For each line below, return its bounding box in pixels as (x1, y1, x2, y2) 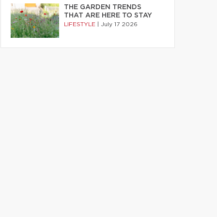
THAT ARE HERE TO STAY (64, 12, 152, 19)
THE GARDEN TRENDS (64, 4, 141, 11)
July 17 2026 (101, 21, 138, 27)
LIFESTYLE (64, 21, 97, 27)
